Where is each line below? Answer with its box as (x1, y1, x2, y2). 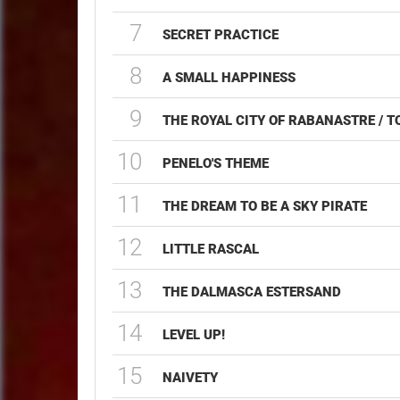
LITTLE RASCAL (162, 241, 260, 257)
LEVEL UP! (162, 327, 226, 343)
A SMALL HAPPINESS (162, 70, 296, 86)
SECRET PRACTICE (162, 27, 279, 43)
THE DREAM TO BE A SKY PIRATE (162, 198, 368, 214)
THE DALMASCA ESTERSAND (162, 284, 342, 300)
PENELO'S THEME (162, 155, 270, 171)
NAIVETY (162, 370, 219, 386)
